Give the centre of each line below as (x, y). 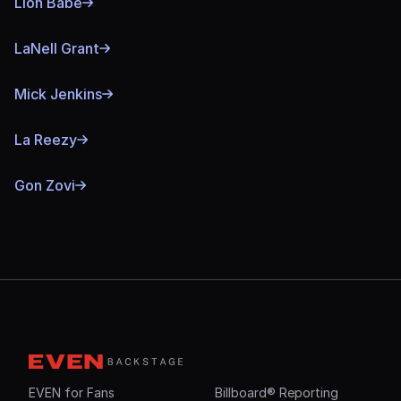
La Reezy (46, 139)
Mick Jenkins (58, 94)
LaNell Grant (57, 48)
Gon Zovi (45, 185)
